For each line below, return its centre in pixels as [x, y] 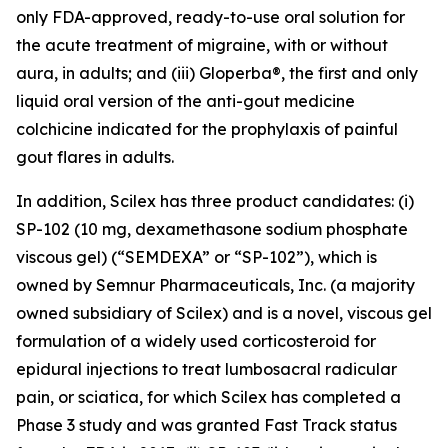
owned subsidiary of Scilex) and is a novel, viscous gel [224, 313]
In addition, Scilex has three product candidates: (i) [215, 201]
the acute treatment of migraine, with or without [202, 45]
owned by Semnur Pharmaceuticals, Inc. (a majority [215, 285]
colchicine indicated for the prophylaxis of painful [207, 129]
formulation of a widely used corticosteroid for [196, 341]
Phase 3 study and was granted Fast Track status [206, 425]
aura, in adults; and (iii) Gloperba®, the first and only [217, 73]
